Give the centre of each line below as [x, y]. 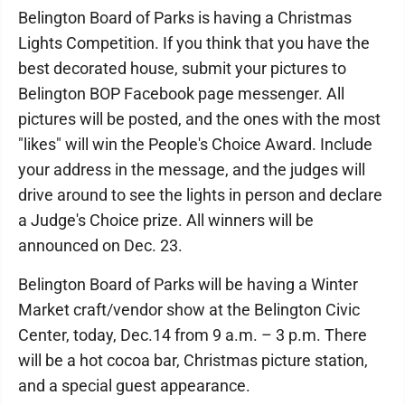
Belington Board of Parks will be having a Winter [188, 284]
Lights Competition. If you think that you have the [194, 42]
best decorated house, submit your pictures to [182, 68]
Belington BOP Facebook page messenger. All [181, 93]
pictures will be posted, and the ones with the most [199, 118]
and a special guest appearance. [134, 385]
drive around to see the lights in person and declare [200, 194]
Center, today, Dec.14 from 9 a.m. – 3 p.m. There [193, 334]
